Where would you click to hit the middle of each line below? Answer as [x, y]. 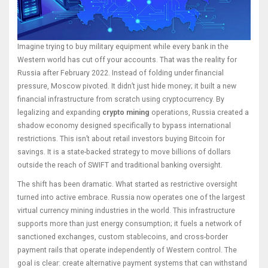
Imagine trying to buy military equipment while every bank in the [123, 47]
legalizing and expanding [60, 113]
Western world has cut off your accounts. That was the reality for [127, 60]
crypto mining [126, 113]
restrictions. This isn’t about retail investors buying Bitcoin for [121, 139]
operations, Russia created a [199, 113]
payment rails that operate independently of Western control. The [127, 250]
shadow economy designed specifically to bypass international [124, 126]
